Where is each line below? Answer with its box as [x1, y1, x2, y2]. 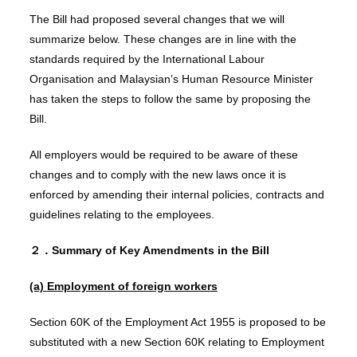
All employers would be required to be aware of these [29, 147, 298, 161]
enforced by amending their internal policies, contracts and [29, 187, 324, 201]
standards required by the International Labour [29, 52, 265, 65]
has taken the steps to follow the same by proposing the [29, 92, 311, 105]
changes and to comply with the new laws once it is [29, 167, 286, 181]
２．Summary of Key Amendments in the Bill [29, 243, 269, 257]
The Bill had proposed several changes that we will [29, 12, 284, 25]
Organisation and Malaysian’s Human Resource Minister [29, 72, 313, 85]
